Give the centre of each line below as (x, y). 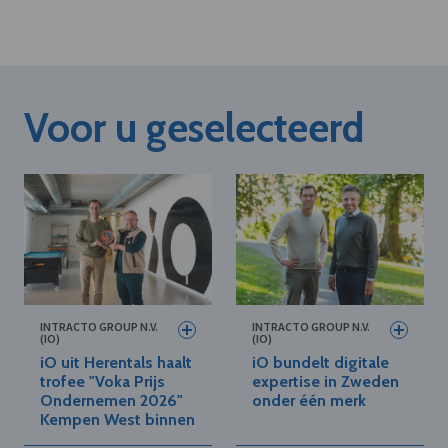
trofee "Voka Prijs (102, 382)
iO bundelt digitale (320, 363)
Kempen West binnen (117, 420)
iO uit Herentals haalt (116, 363)
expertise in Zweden (325, 382)
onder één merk (309, 401)
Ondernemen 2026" (111, 401)
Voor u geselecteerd (194, 127)
